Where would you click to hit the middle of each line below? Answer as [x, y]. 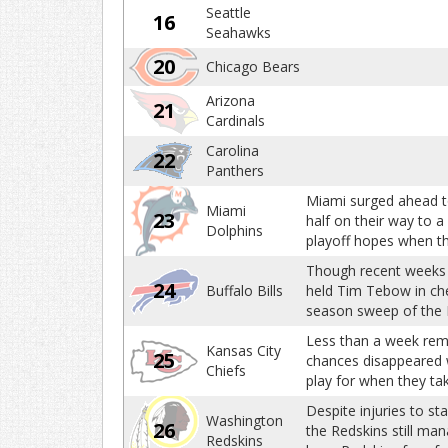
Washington [244, 420]
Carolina [232, 150]
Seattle [228, 12]
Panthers [235, 170]
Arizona [230, 100]
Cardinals [235, 120]
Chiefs [226, 370]
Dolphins [234, 230]
